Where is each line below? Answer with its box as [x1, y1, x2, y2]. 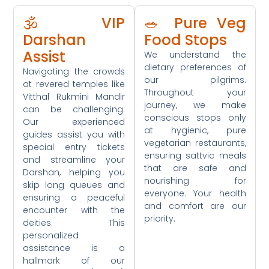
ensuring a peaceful [23, 192, 125, 204]
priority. [144, 213, 175, 225]
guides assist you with [23, 128, 125, 141]
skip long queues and [23, 179, 125, 192]
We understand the [144, 49, 246, 61]
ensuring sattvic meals [144, 150, 246, 162]
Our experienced [23, 116, 125, 128]
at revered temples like [23, 78, 125, 91]
